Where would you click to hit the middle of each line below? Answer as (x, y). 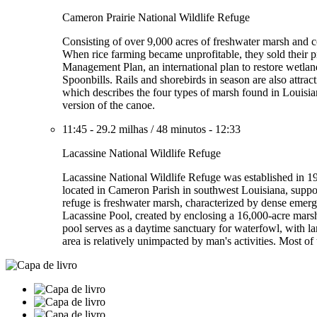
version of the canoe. (109, 105)
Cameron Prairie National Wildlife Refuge (156, 17)
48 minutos (181, 129)
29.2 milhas (122, 129)
